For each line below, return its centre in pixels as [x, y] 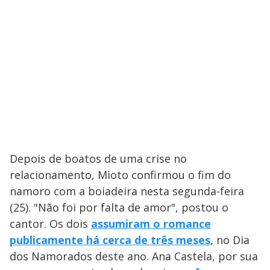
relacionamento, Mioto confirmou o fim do [120, 174]
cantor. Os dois [50, 223]
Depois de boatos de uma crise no [98, 158]
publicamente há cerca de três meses [110, 240]
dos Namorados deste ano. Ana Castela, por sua [134, 256]
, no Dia [230, 240]
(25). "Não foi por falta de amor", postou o [119, 207]
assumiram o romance [151, 223]
